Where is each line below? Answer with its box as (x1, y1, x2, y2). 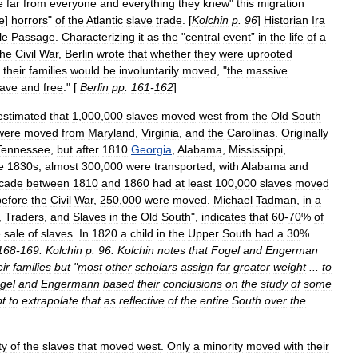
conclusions (163, 277, 222, 290)
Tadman (256, 193, 296, 206)
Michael (213, 193, 253, 206)
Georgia (131, 143, 172, 156)
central (185, 30, 220, 43)
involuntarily (119, 64, 179, 77)
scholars (135, 261, 177, 273)
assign (181, 261, 213, 273)
